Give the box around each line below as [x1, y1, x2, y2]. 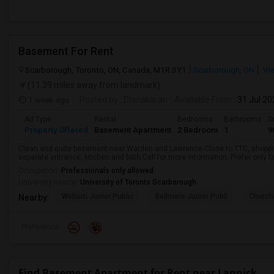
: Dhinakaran [118, 95, 168, 105]
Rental [94, 115, 116, 124]
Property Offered [24, 125, 88, 135]
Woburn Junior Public [62, 192, 134, 201]
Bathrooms [224, 115, 262, 124]
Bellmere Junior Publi [155, 192, 228, 201]
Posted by [80, 95, 118, 105]
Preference [21, 223, 59, 231]
